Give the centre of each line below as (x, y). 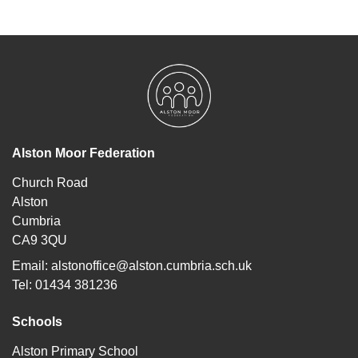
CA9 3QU (40, 241)
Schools (37, 322)
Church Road (50, 183)
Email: (32, 266)
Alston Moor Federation (84, 153)
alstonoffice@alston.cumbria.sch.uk (151, 266)
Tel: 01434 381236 (65, 285)
